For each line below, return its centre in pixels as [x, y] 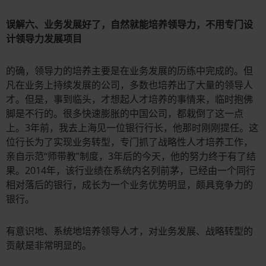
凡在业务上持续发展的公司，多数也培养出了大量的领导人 [129, 85]
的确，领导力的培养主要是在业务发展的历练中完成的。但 [129, 71]
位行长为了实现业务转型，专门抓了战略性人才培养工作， [129, 142]
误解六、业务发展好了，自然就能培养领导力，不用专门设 [129, 25]
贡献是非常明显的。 [49, 246]
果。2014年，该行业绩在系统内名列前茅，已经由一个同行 [131, 171]
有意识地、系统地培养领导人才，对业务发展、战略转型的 [129, 231]
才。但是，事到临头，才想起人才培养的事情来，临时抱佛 [129, 99]
